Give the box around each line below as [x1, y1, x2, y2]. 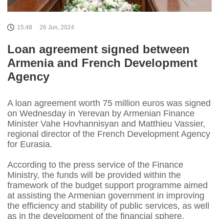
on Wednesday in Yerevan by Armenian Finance [7, 109, 195, 118]
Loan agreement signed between [7, 43, 190, 56]
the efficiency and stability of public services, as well [7, 201, 209, 211]
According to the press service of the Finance [7, 160, 183, 170]
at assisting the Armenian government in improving [7, 191, 204, 200]
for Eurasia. [7, 139, 52, 149]
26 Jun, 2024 [40, 24, 74, 31]
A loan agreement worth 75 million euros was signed [7, 98, 211, 108]
